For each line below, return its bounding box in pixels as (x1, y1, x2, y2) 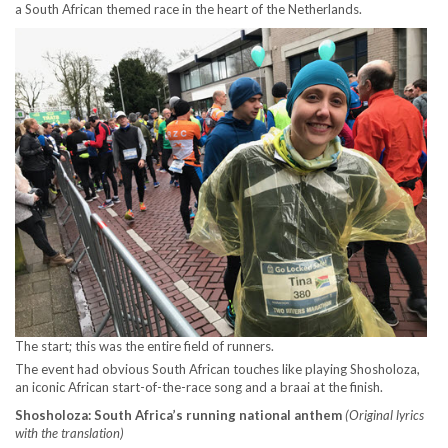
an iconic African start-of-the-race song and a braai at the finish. (15, 379, 383, 396)
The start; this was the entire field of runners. (15, 338, 274, 355)
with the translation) (15, 425, 124, 442)
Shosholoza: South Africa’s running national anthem (15, 407, 345, 424)
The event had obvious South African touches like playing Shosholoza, (15, 361, 420, 378)
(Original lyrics (345, 407, 424, 424)
